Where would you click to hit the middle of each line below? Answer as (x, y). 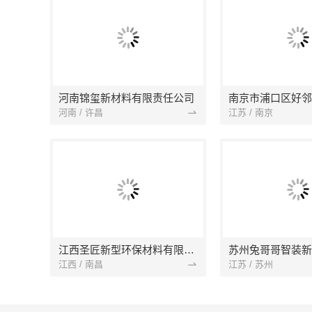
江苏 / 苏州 (251, 264)
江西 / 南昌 (81, 264)
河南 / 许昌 (81, 112)
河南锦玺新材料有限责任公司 (126, 98)
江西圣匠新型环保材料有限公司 (189, 250)
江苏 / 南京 (251, 112)
